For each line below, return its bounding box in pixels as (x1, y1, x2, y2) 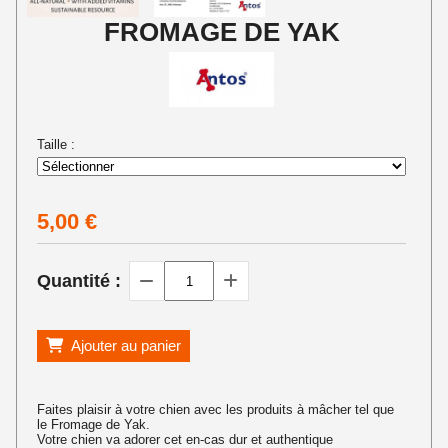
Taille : (37, 137, 76, 153)
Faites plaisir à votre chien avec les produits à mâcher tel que (37, 402, 395, 418)
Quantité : (37, 271, 122, 292)
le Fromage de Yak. (37, 417, 151, 433)
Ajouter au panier (71, 337, 182, 355)
